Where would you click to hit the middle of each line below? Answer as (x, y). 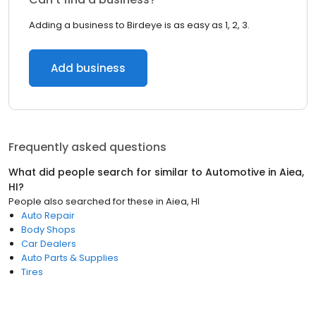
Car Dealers (49, 244)
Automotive (235, 172)
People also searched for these (81, 201)
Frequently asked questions (87, 147)
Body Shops (48, 230)
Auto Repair (48, 215)
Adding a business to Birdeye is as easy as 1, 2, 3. (139, 25)
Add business (88, 68)
